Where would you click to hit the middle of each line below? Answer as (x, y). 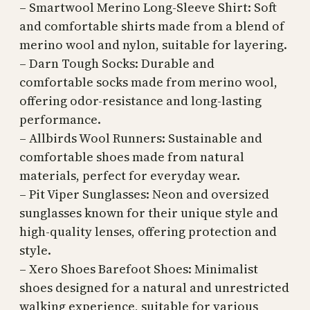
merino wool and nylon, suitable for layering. (153, 45)
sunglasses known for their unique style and (149, 213)
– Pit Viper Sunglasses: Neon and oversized (144, 194)
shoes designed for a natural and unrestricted (154, 288)
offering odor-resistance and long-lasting (140, 101)
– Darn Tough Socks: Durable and (117, 64)
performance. (60, 120)
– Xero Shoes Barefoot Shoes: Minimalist (139, 269)
